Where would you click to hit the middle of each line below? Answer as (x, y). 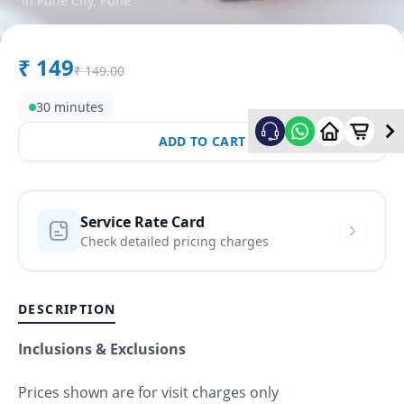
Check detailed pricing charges (174, 241)
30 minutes (70, 106)
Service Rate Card (142, 221)
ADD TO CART (202, 141)
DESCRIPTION (67, 308)
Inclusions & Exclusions (102, 349)
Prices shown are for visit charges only (148, 392)
